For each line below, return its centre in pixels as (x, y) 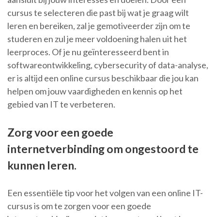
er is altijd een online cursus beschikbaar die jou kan (103, 78)
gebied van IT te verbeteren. (61, 104)
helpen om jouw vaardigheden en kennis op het (95, 91)
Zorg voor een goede (60, 132)
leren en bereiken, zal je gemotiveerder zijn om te (99, 26)
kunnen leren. (42, 165)
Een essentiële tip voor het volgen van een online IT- (105, 193)
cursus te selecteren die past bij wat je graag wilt (98, 13)
